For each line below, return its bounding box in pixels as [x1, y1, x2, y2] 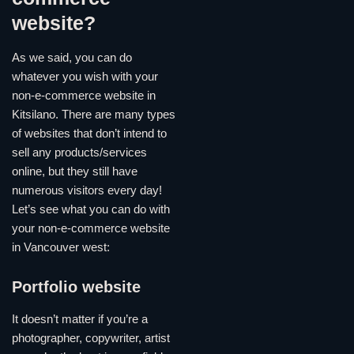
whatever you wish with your [12, 70, 158, 83]
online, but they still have [12, 164, 137, 178]
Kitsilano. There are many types [12, 107, 175, 121]
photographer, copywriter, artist [12, 332, 170, 345]
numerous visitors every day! [12, 183, 162, 197]
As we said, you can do [12, 51, 132, 64]
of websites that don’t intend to [12, 126, 167, 140]
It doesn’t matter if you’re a [12, 313, 148, 326]
